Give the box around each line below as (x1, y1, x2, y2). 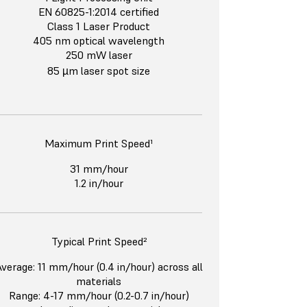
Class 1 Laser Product (47, 19, 150, 34)
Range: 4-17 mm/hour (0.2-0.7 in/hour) (8, 288, 189, 303)
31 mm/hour (69, 162, 128, 176)
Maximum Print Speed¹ (45, 136, 153, 151)
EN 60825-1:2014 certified (38, 5, 159, 19)
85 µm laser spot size (47, 64, 150, 78)
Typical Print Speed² (51, 234, 147, 249)
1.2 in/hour (74, 176, 123, 191)
